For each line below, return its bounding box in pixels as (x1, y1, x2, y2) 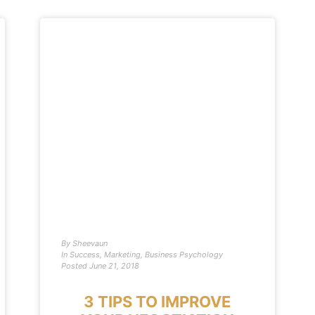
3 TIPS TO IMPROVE (84, 292, 231, 311)
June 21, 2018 (89, 261, 140, 271)
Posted (61, 261, 88, 271)
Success (70, 250, 101, 259)
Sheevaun (70, 238, 108, 248)
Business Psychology (145, 250, 224, 259)
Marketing (104, 250, 141, 259)
